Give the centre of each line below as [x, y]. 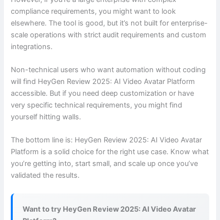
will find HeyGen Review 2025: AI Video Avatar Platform [103, 82]
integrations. [32, 46]
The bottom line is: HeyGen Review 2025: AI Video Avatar [107, 140]
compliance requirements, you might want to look [94, 11]
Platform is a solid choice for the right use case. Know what [110, 152]
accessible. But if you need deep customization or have [103, 94]
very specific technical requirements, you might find [97, 105]
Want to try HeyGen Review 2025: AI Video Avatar [110, 209]
